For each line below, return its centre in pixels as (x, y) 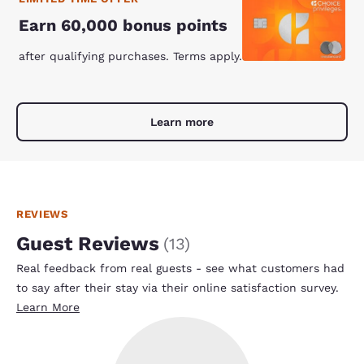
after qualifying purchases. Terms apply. (130, 56)
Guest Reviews (88, 244)
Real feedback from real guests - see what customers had (180, 268)
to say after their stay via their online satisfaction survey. (178, 288)
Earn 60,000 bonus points (123, 25)
